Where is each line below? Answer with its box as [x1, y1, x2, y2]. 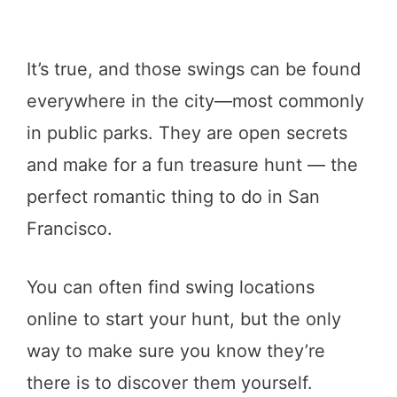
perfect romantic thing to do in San [27, 185, 320, 207]
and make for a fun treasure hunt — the [27, 153, 358, 175]
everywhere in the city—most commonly [27, 90, 364, 112]
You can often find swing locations [27, 276, 315, 298]
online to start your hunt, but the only [27, 307, 341, 330]
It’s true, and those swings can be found [27, 58, 361, 80]
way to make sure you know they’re [27, 339, 325, 362]
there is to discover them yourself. [27, 371, 313, 393]
